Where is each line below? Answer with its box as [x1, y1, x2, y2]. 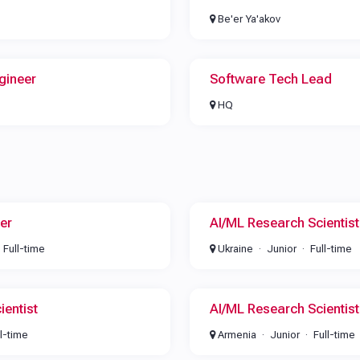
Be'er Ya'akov [215, 13, 280, 25]
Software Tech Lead [209, 71, 332, 87]
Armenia [215, 329, 256, 341]
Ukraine [215, 243, 253, 255]
